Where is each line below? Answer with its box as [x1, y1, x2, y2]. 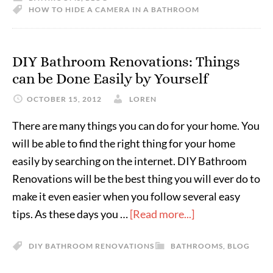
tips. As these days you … [12, 207, 130, 221]
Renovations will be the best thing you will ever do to [12, 172, 260, 185]
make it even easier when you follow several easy [12, 190, 240, 203]
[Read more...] [130, 207, 194, 221]
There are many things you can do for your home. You [12, 119, 260, 132]
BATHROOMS [171, 241, 223, 250]
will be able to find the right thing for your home [12, 136, 235, 150]
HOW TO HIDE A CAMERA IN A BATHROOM [29, 5, 199, 14]
